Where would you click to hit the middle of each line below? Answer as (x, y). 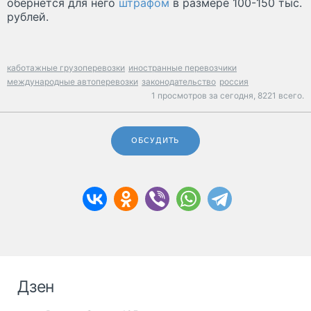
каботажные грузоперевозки (66, 67)
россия (234, 81)
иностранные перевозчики (183, 67)
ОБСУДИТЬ (155, 140)
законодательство (179, 81)
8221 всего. (281, 95)
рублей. (28, 16)
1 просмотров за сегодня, (204, 95)
